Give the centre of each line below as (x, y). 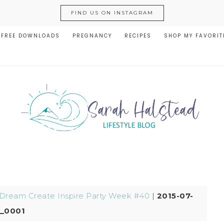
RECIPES (138, 36)
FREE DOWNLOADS (30, 36)
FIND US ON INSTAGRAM (112, 13)
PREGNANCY (92, 36)
